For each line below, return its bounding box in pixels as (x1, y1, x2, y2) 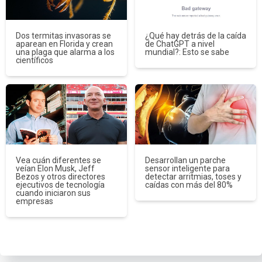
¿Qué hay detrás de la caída (144, 30, 246, 40)
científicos (15, 55, 53, 65)
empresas (15, 196, 53, 206)
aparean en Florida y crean (15, 39, 113, 49)
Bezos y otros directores (15, 172, 105, 181)
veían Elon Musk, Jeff (15, 164, 95, 173)
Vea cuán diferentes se (15, 156, 101, 165)
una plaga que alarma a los (15, 47, 115, 57)
